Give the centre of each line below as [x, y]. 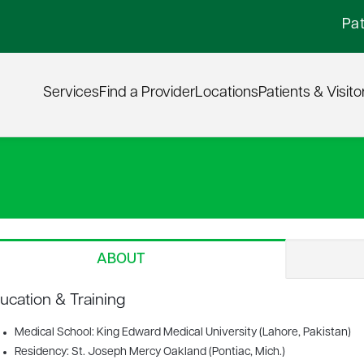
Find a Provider [147, 93]
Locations [227, 93]
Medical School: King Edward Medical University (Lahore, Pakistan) [182, 333]
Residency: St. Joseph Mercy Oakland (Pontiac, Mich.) [149, 352]
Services [71, 93]
